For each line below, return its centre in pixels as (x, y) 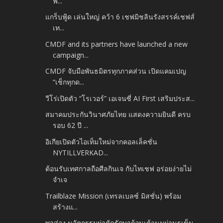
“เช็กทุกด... (69, 82)
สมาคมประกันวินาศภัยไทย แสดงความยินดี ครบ (118, 114)
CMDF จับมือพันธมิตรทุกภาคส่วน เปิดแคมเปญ (116, 71)
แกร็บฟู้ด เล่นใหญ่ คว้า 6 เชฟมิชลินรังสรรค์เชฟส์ (120, 17)
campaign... (71, 55)
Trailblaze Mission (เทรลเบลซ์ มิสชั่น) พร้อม (113, 196)
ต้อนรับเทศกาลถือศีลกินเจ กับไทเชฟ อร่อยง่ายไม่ (119, 169)
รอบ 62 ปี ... (71, 125)
